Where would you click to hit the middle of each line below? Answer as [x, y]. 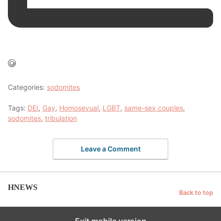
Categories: [27, 87]
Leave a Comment [110, 149]
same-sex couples [154, 108]
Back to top [196, 192]
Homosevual [79, 108]
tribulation [61, 118]
